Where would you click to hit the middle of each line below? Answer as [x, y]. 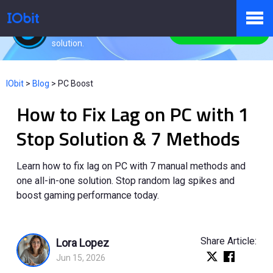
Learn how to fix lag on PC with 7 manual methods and [131, 166]
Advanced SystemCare [101, 15]
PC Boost [76, 84]
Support [31, 216]
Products [34, 61]
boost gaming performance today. [88, 196]
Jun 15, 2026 [81, 257]
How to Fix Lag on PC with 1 [133, 114]
